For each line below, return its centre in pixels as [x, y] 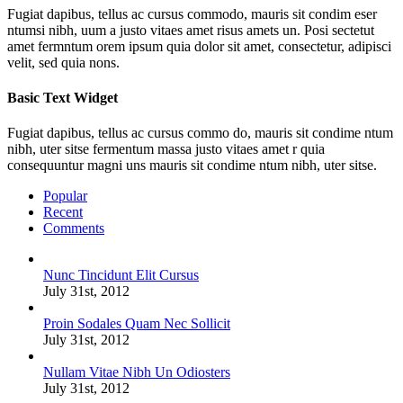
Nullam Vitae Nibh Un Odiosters [137, 372]
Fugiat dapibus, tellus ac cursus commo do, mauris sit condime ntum [200, 133]
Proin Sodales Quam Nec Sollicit [137, 324]
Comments [74, 228]
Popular [65, 196]
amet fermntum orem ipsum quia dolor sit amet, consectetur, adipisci [199, 46]
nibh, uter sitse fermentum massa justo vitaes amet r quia [166, 149]
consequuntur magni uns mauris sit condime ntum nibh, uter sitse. [192, 166]
